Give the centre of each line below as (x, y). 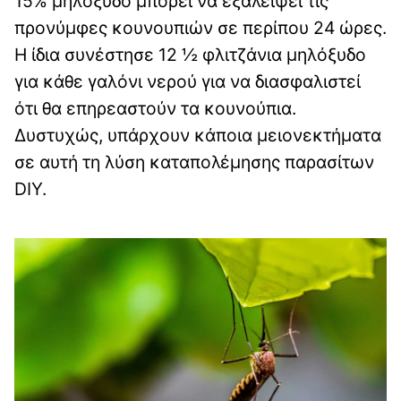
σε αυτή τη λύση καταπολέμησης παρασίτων (194, 162)
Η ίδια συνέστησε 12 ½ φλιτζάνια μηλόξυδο (190, 55)
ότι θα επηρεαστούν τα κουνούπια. (155, 109)
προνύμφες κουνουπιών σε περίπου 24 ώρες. (200, 28)
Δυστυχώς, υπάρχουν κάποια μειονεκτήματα (198, 136)
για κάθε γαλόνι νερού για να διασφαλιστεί (188, 82)
